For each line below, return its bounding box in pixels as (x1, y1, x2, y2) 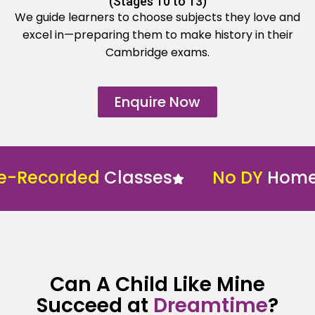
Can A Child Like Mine (50, 271, 265, 299)
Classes (63, 166, 136, 190)
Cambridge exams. (105, 44, 210, 61)
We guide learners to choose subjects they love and (15, 9, 300, 26)
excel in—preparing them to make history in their (22, 27, 293, 44)
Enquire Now (115, 92, 200, 112)
